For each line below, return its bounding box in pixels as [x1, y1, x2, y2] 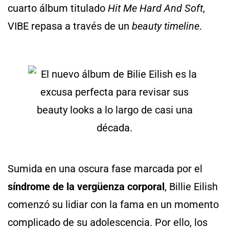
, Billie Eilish [165, 180, 218, 193]
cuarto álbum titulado [8, 2, 108, 14]
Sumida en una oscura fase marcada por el [8, 163, 202, 175]
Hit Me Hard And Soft [108, 2, 203, 14]
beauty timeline [132, 19, 199, 32]
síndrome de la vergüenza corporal [8, 180, 165, 193]
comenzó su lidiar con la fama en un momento [8, 198, 219, 211]
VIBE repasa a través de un [8, 19, 132, 32]
